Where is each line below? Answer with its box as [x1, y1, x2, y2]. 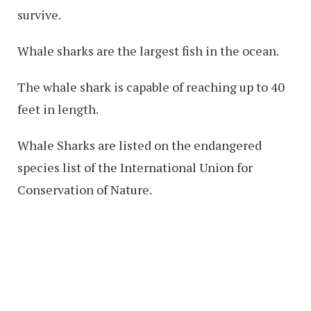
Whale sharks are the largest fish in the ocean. [17, 42, 279, 60]
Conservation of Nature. [17, 181, 152, 199]
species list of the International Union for [17, 159, 253, 176]
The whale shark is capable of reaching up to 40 [17, 78, 285, 96]
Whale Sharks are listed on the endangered [17, 137, 262, 154]
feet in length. [17, 101, 99, 118]
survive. [17, 6, 61, 24]
